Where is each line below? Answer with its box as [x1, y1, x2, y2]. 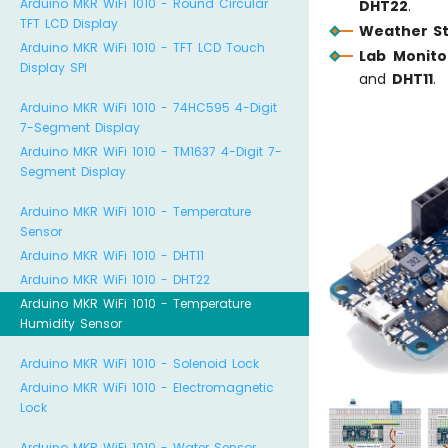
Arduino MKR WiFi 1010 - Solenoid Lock [20, 355, 259, 372]
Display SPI [20, 59, 87, 76]
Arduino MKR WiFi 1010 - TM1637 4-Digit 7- [20, 143, 282, 160]
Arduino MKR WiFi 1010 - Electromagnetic [20, 379, 274, 396]
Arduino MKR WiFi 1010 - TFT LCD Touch [20, 39, 265, 56]
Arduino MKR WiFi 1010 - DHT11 [20, 247, 204, 264]
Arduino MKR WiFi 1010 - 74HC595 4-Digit [20, 99, 277, 116]
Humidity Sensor [20, 315, 122, 332]
